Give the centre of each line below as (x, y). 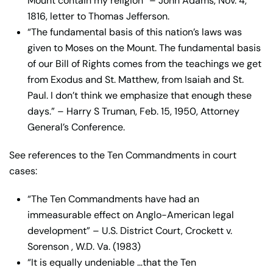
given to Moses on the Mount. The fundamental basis (144, 48)
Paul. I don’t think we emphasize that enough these (140, 95)
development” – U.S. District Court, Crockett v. (130, 230)
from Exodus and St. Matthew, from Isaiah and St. (136, 79)
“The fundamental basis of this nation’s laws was (135, 32)
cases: (23, 171)
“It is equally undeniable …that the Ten (112, 262)
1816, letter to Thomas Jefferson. (98, 16)
